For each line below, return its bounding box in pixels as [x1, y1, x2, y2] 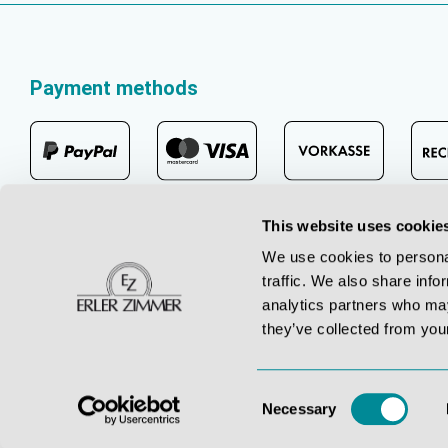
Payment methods [30, 76, 198, 101]
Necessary [262, 400, 337, 417]
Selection [261, 411, 323, 429]
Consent [261, 387, 317, 405]
